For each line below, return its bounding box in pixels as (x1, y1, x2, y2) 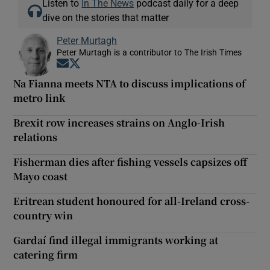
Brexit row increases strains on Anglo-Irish (13, 115, 225, 130)
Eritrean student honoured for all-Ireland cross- (13, 193, 250, 208)
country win (13, 208, 74, 222)
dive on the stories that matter (42, 12, 169, 22)
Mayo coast (13, 169, 68, 183)
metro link (13, 90, 66, 105)
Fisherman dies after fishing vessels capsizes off (13, 154, 248, 169)
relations (13, 130, 58, 144)
